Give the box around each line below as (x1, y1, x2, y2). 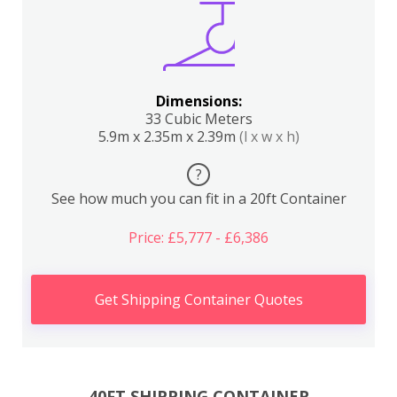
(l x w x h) (238, 127, 300, 146)
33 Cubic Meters (144, 109, 253, 128)
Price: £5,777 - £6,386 (128, 228, 269, 247)
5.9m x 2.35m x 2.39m (97, 127, 239, 146)
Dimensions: (155, 91, 242, 111)
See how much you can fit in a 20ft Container (51, 189, 346, 208)
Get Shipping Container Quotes (94, 290, 303, 309)
